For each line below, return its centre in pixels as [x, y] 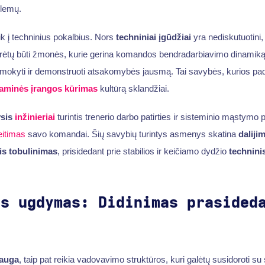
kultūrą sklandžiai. [133, 89]
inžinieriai [35, 117]
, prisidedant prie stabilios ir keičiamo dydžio [143, 151]
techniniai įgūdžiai [153, 37]
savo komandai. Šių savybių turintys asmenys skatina [132, 134]
